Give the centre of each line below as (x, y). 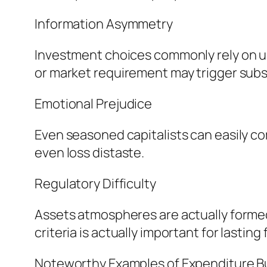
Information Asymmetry (104, 24)
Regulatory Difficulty (95, 184)
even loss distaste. (90, 153)
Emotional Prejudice (94, 104)
